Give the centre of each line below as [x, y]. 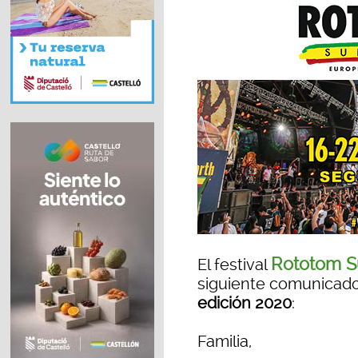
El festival [234, 265]
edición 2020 [245, 303]
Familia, [225, 342]
